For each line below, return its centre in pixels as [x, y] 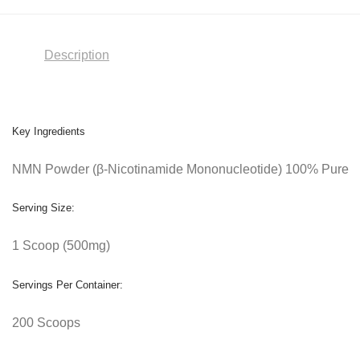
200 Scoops [46, 322]
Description [77, 55]
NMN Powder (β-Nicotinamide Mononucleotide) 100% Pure [180, 170]
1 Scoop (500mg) [61, 246]
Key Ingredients [49, 131]
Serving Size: [43, 208]
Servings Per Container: [67, 284]
